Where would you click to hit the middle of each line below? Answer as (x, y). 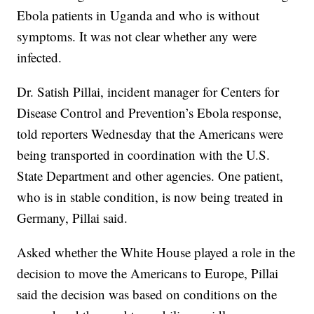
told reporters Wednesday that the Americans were (150, 133)
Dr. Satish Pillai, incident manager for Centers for (148, 91)
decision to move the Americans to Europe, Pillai (148, 273)
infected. (40, 57)
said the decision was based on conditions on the (147, 294)
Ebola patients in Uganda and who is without (138, 15)
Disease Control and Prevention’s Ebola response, (150, 112)
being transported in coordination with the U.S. (144, 154)
